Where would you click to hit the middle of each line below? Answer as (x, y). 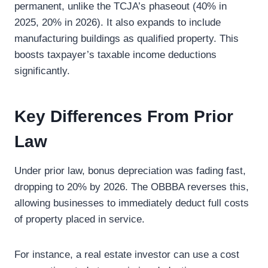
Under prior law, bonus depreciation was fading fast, (130, 171)
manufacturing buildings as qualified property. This (127, 39)
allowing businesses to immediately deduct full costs (132, 203)
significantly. (42, 71)
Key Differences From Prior (124, 116)
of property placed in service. (80, 219)
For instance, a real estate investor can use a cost (127, 255)
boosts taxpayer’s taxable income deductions (115, 55)
